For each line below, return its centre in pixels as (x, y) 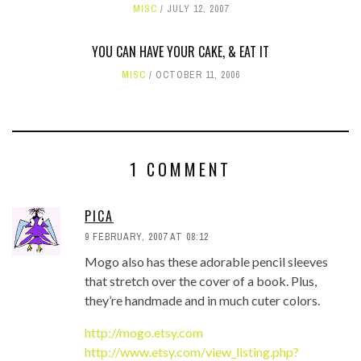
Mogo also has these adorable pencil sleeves (206, 261)
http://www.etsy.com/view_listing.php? (192, 352)
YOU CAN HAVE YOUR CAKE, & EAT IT (180, 52)
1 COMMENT (180, 169)
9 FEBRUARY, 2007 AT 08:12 (147, 237)
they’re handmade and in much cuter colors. (202, 300)
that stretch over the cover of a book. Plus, (201, 281)
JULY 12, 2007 (197, 9)
